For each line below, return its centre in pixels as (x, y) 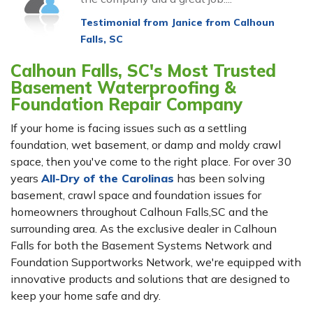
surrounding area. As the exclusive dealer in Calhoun (144, 229)
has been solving (219, 179)
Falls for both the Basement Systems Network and (141, 246)
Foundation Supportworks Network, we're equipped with (156, 262)
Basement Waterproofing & (123, 88)
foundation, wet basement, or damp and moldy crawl (146, 145)
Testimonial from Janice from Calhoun (177, 23)
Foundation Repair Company (126, 104)
